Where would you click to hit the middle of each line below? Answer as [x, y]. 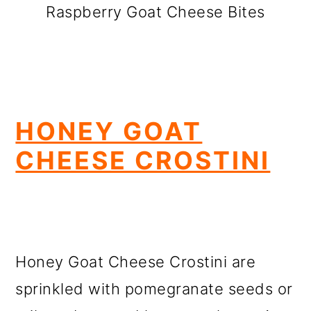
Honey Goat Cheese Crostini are [136, 262]
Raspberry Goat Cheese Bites [155, 11]
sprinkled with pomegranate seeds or [154, 289]
